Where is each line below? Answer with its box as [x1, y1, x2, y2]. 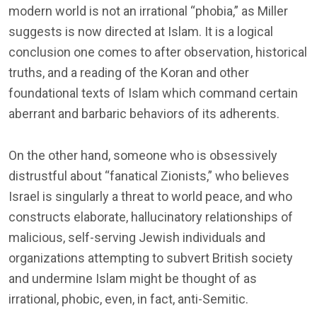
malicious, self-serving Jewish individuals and [8, 229, 265, 245]
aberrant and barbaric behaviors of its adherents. [8, 105, 279, 121]
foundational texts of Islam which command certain [8, 85, 298, 100]
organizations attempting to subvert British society [8, 250, 293, 265]
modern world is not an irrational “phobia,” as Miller [8, 3, 288, 18]
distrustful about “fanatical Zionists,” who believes [8, 168, 289, 183]
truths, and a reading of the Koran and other [8, 64, 249, 80]
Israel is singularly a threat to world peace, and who [8, 188, 292, 204]
